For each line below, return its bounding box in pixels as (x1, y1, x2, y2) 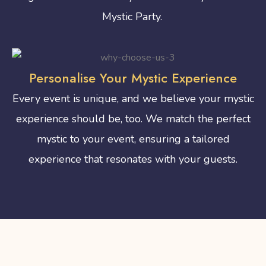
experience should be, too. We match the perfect (15, 111, 251, 126)
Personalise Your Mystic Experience (29, 68, 237, 87)
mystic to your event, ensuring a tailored (36, 131, 230, 146)
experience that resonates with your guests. (28, 151, 237, 166)
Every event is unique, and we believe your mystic (12, 91, 254, 106)
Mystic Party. (102, 9, 163, 24)
